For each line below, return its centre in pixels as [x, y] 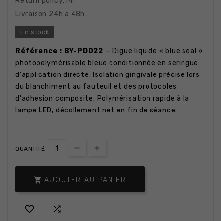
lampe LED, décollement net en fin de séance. [96, 110]
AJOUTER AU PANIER [85, 180]
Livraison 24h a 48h [50, 14]
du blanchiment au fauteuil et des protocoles [96, 87]
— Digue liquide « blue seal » [153, 51]
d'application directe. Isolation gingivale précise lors [108, 75]
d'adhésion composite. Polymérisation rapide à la [102, 98]
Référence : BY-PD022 [59, 51]
